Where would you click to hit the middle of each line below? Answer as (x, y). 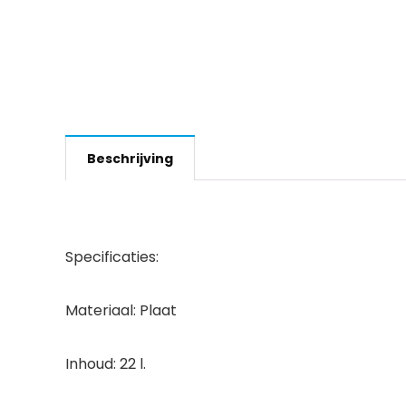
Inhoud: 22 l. (106, 364)
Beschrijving (130, 159)
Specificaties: (112, 257)
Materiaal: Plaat (121, 310)
